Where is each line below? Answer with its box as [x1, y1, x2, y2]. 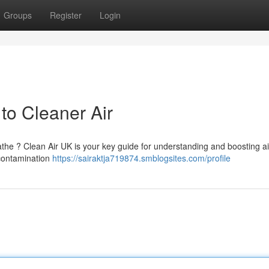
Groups [4, 9, 32, 21]
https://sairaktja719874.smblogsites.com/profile [52, 152, 231, 164]
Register [50, 9, 82, 21]
